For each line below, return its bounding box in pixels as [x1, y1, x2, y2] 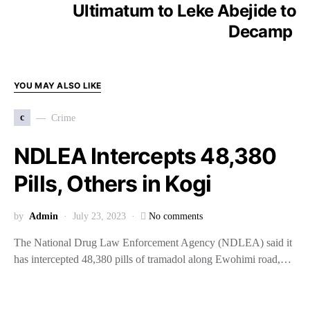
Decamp [228, 21, 296, 42]
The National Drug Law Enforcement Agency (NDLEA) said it [14, 237, 292, 248]
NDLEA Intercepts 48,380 [14, 143, 277, 170]
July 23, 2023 [73, 211, 126, 221]
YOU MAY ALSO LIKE [14, 80, 102, 91]
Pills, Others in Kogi [14, 170, 212, 197]
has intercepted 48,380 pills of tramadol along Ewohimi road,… [14, 253, 291, 265]
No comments [149, 211, 203, 221]
